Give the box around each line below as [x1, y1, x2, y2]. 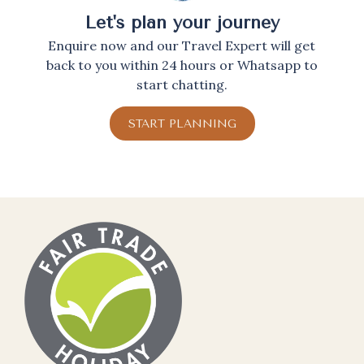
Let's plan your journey [84, 12, 279, 34]
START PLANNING [128, 116, 236, 131]
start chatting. [136, 76, 227, 93]
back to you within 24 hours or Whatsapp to [45, 57, 318, 74]
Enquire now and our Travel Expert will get [48, 37, 316, 54]
